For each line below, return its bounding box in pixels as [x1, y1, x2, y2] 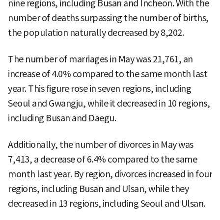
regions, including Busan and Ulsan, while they [8, 183, 189, 195]
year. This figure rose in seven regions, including [8, 83, 191, 95]
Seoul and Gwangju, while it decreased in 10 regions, [8, 98, 210, 110]
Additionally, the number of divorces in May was [8, 139, 193, 151]
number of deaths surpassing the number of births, [8, 12, 209, 24]
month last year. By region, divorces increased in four [8, 168, 212, 180]
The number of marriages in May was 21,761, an [8, 54, 193, 65]
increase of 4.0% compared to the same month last [8, 68, 207, 80]
